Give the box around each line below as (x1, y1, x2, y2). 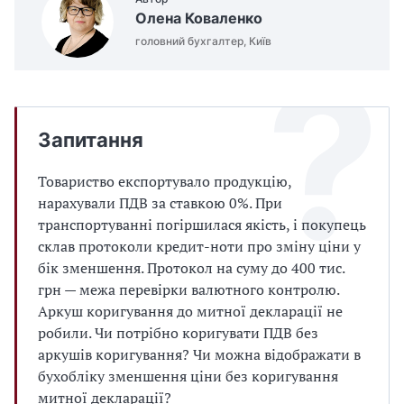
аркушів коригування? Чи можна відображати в (38, 344, 361, 364)
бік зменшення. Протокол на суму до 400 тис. (38, 258, 344, 278)
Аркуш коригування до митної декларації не (38, 301, 343, 321)
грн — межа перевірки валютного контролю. (38, 280, 339, 299)
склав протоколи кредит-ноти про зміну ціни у (38, 236, 361, 256)
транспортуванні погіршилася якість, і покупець (38, 215, 366, 234)
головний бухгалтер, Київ (135, 34, 271, 48)
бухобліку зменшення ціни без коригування (38, 366, 338, 386)
